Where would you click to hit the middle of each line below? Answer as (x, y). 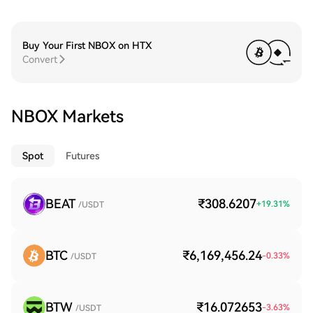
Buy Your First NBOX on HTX (87, 45)
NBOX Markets (67, 117)
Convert (40, 59)
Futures (82, 156)
